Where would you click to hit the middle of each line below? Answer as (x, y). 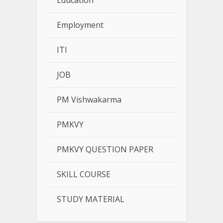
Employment (80, 25)
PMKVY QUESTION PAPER (105, 150)
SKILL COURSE (84, 174)
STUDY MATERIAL (91, 199)
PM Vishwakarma (89, 100)
